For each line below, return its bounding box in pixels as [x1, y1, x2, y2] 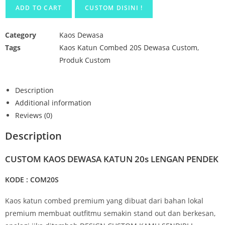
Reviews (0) [15, 110, 52, 120]
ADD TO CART [16, 3, 62, 12]
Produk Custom [59, 55, 110, 65]
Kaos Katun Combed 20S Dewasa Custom [59, 42, 197, 52]
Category [5, 30, 36, 40]
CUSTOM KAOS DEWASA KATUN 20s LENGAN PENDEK [5, 153, 218, 165]
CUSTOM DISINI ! [85, 3, 143, 12]
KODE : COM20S [5, 174, 59, 184]
